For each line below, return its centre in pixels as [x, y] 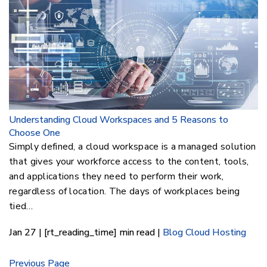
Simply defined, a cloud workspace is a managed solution [133, 147]
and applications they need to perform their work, [117, 177]
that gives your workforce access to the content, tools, [129, 162]
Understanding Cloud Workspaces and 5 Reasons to [119, 120]
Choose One [35, 133]
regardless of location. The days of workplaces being [125, 192]
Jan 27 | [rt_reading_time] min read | [86, 233]
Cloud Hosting [216, 233]
